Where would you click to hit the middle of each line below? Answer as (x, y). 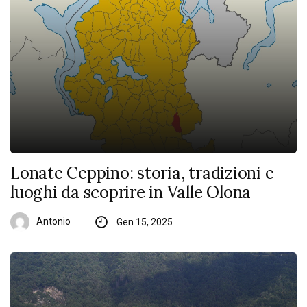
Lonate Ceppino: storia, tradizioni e (142, 173)
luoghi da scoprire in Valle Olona (131, 193)
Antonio (53, 221)
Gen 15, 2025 (144, 222)
